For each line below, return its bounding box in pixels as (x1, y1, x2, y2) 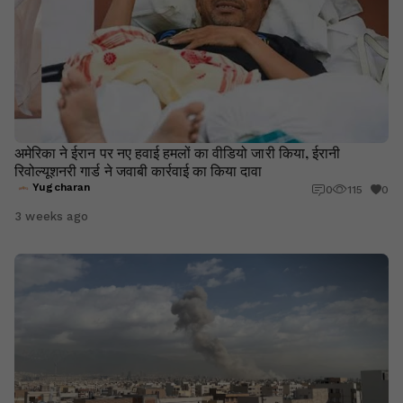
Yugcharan (32, 181, 91, 193)
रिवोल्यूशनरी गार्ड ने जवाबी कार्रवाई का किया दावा (14, 160, 263, 180)
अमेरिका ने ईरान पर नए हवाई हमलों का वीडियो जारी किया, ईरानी (14, 142, 340, 162)
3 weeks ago (14, 210, 88, 223)
